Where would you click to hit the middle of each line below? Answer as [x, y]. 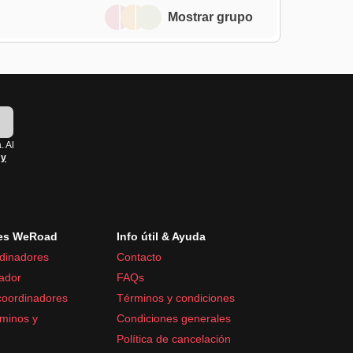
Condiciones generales [174, 318]
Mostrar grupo [210, 17]
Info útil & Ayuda [161, 236]
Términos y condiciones [176, 297]
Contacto [139, 256]
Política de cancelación [174, 338]
